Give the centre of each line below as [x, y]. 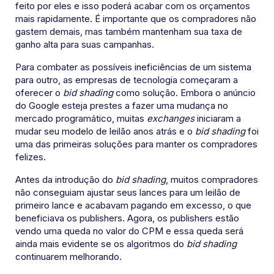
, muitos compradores [212, 180]
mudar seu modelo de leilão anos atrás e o [105, 131]
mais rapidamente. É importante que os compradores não [136, 19]
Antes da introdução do [65, 180]
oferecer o [39, 93]
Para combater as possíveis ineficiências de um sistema [133, 67]
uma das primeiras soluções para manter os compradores [136, 144]
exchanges [171, 119]
